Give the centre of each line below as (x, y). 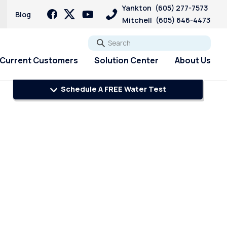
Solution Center (126, 61)
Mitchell (137, 20)
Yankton (137, 8)
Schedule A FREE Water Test (112, 89)
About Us (193, 61)
